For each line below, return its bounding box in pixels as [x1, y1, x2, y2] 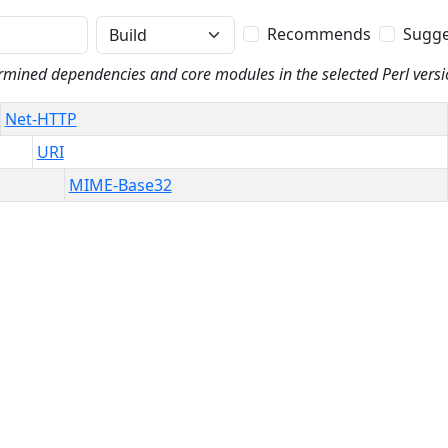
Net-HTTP [4, 108, 77, 130]
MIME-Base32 [68, 174, 172, 196]
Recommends [266, 23, 371, 45]
